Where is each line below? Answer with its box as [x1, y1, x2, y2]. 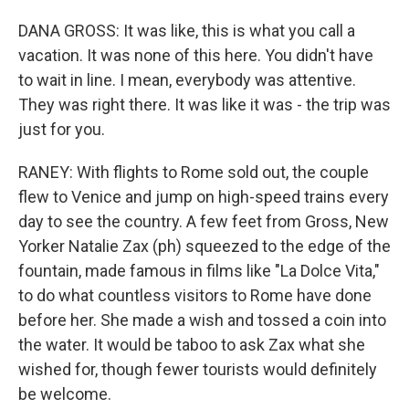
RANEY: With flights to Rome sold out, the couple [18, 163, 369, 182]
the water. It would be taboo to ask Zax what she [18, 335, 365, 354]
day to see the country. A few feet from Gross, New [18, 212, 389, 231]
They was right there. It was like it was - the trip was [18, 95, 391, 114]
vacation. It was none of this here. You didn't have [18, 46, 373, 65]
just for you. [18, 120, 105, 139]
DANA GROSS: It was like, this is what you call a [18, 21, 355, 40]
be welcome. [18, 384, 111, 404]
